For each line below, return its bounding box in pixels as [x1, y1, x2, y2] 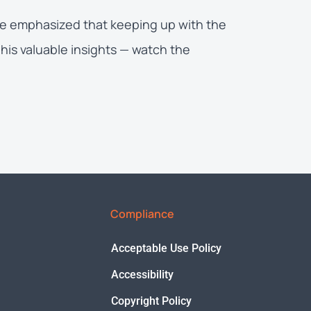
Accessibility [111, 267, 174, 281]
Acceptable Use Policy [111, 241, 221, 255]
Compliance [110, 205, 174, 221]
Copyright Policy [111, 294, 192, 308]
